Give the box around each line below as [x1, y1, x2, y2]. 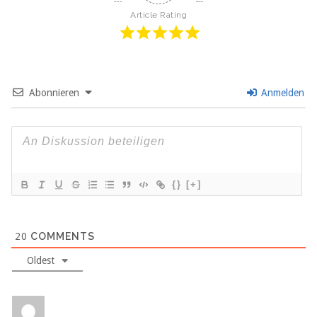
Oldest [27, 255, 54, 267]
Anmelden [258, 87, 304, 99]
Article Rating [130, 10, 187, 21]
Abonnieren [29, 87, 79, 99]
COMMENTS [28, 231, 95, 243]
